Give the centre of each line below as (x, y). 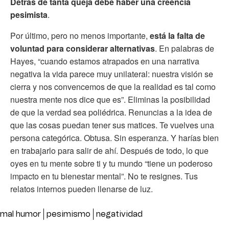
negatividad (119, 214)
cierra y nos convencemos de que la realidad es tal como (113, 86)
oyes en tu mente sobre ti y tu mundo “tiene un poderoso (111, 163)
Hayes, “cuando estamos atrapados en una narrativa (105, 61)
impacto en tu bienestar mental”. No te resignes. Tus (104, 176)
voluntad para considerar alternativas (83, 48)
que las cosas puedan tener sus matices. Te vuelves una (112, 125)
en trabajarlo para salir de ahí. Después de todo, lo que (109, 150)
